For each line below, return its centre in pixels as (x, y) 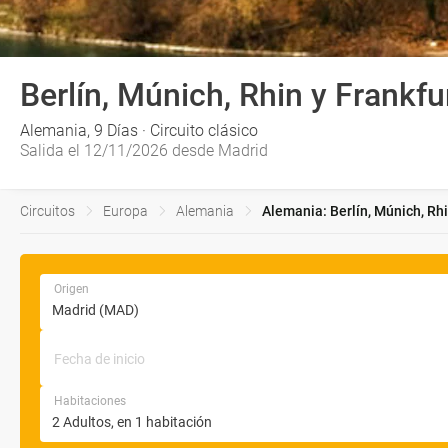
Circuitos (47, 211)
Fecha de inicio (99, 359)
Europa (125, 211)
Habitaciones (90, 401)
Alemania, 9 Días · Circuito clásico (139, 130)
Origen (71, 289)
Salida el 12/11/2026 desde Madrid (144, 150)
